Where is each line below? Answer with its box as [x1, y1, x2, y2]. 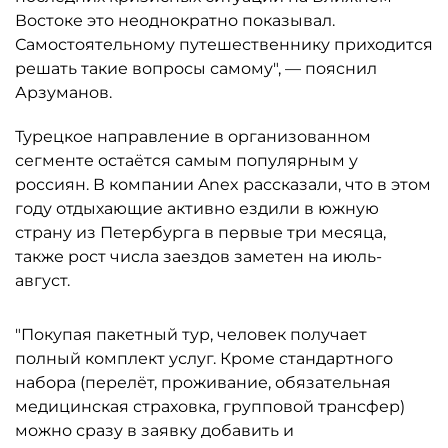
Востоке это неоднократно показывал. [15, 11, 335, 30]
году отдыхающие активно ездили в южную [15, 199, 379, 218]
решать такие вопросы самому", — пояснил [15, 59, 377, 78]
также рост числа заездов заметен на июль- [15, 247, 382, 266]
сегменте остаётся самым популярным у [15, 151, 358, 170]
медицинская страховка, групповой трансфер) [15, 397, 405, 416]
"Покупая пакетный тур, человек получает [15, 325, 367, 344]
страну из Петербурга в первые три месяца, [15, 223, 386, 242]
